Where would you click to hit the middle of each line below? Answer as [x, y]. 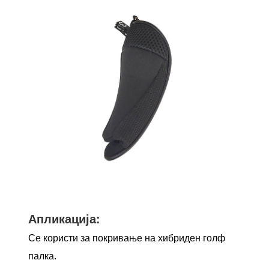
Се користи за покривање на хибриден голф [127, 238]
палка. [43, 256]
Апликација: [65, 219]
